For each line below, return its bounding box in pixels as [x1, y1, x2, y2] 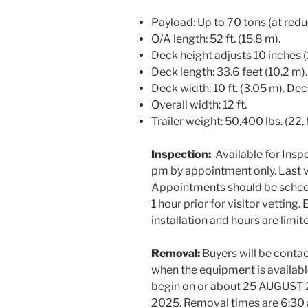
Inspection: [151, 147, 213, 161]
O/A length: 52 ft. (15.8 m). [151, 32, 280, 45]
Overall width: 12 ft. [151, 98, 247, 111]
